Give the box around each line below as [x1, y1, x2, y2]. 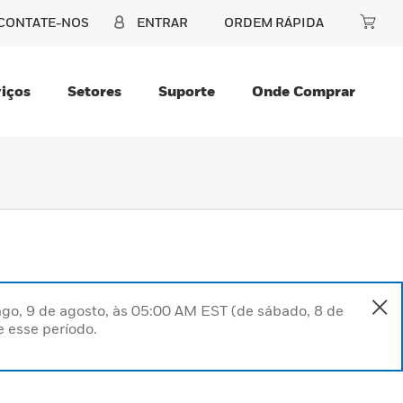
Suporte [158, 82, 215, 100]
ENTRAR [137, 14, 188, 30]
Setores [67, 82, 121, 100]
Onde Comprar [252, 82, 355, 100]
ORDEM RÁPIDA [224, 14, 324, 30]
